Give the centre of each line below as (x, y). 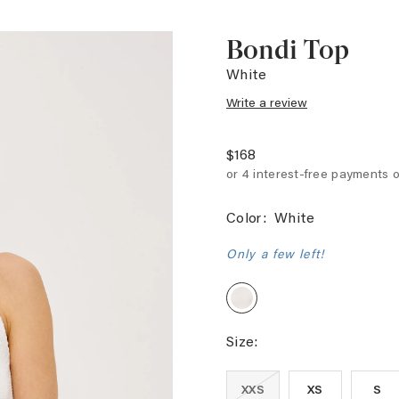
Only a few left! (275, 253)
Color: (246, 217)
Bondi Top (288, 49)
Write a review (267, 102)
